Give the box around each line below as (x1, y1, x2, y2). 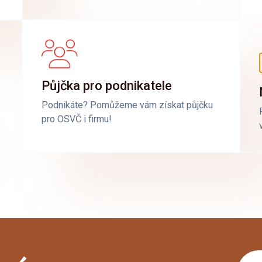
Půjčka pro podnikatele (42, 78, 172, 93)
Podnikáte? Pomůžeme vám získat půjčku (42, 99, 213, 111)
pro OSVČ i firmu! (42, 113, 112, 125)
